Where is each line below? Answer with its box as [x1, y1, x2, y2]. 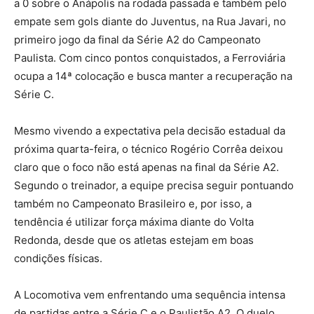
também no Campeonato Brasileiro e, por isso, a [14, 196, 252, 210]
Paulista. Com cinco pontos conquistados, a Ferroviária [14, 50, 285, 64]
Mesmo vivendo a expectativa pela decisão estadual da [14, 123, 285, 137]
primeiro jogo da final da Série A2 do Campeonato [14, 32, 261, 46]
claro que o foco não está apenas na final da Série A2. [14, 160, 279, 174]
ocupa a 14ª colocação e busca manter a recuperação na [14, 69, 292, 83]
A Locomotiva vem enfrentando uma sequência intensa [14, 287, 285, 301]
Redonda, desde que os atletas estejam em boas [14, 233, 254, 247]
